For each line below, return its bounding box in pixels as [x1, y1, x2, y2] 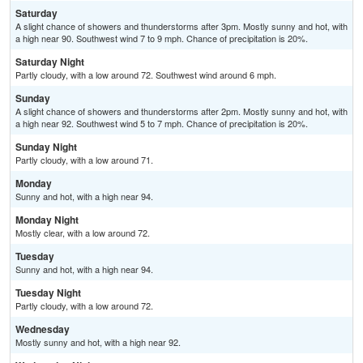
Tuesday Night [15, 285, 81, 301]
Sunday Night [15, 139, 77, 155]
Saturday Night [15, 54, 84, 70]
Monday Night [15, 212, 79, 228]
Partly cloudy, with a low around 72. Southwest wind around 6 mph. [15, 68, 276, 82]
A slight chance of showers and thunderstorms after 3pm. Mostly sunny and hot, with [15, 19, 348, 33]
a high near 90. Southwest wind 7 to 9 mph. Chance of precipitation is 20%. [15, 32, 308, 45]
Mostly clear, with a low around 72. [15, 226, 150, 240]
